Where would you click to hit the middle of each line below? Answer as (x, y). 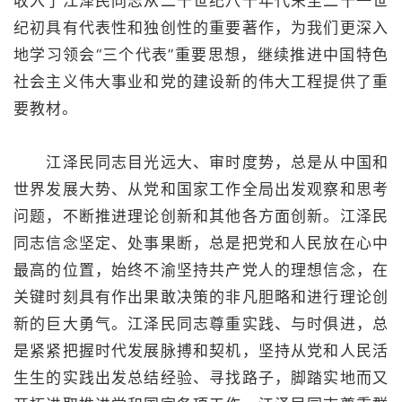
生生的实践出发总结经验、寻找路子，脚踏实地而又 (201, 378)
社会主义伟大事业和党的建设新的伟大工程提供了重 (201, 82)
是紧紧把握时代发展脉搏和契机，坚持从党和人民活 (201, 351)
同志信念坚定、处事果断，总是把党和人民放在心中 (201, 243)
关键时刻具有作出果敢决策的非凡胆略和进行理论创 (201, 297)
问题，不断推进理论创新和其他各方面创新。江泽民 (201, 216)
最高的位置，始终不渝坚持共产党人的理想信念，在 (201, 270)
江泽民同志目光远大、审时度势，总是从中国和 (201, 162)
